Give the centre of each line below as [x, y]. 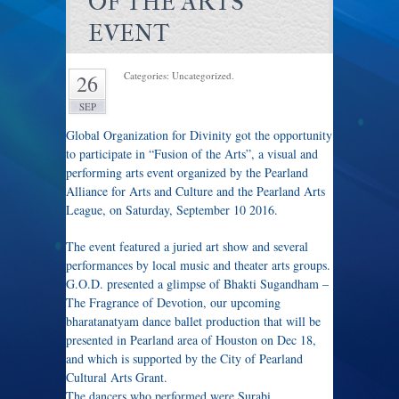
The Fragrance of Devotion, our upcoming [173, 302]
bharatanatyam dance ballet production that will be [193, 321]
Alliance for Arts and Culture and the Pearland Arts [195, 191]
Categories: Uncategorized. [179, 75]
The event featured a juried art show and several [187, 246]
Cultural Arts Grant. [117, 377]
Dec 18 [295, 340]
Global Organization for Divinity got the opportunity [199, 135]
